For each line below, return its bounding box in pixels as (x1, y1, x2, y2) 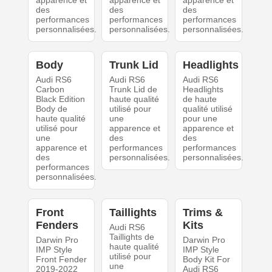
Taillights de (109, 232, 154, 242)
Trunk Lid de (109, 84, 157, 95)
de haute (183, 94, 217, 104)
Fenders (35, 219, 78, 232)
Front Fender (35, 254, 87, 265)
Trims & (183, 206, 223, 219)
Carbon (35, 84, 64, 95)
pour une (183, 114, 218, 124)
